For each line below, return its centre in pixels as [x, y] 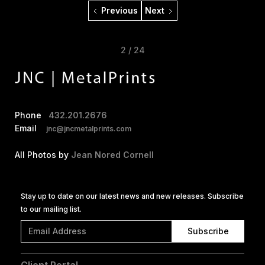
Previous [119, 10]
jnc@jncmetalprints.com [89, 128]
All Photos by [43, 154]
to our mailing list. [51, 209]
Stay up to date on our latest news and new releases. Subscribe [132, 196]
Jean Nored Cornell [112, 154]
